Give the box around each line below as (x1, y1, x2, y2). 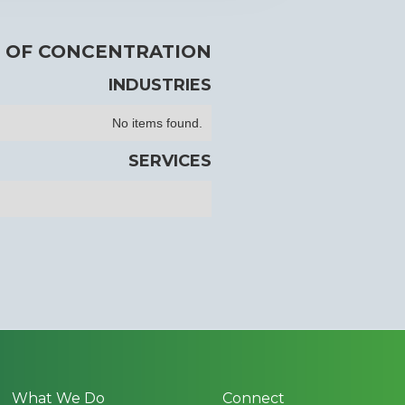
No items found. (111, 116, 202, 130)
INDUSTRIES (108, 75, 212, 95)
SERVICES (127, 151, 212, 171)
